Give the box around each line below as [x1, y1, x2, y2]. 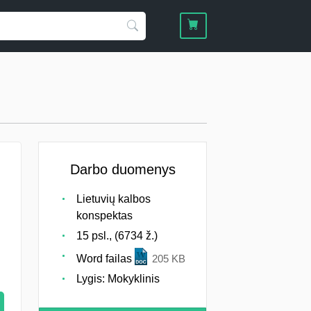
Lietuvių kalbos [76, 192, 151, 205]
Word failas [76, 252, 135, 264]
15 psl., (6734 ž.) [76, 229, 158, 242]
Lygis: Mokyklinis [76, 272, 160, 285]
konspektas [76, 209, 133, 221]
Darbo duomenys [69, 161, 176, 177]
